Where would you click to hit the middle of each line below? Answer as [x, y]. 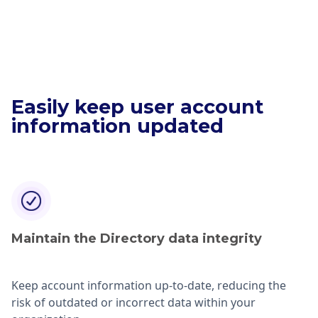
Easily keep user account [137, 106]
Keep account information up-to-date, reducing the [149, 285]
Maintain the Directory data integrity [137, 238]
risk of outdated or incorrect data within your [133, 302]
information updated [117, 126]
